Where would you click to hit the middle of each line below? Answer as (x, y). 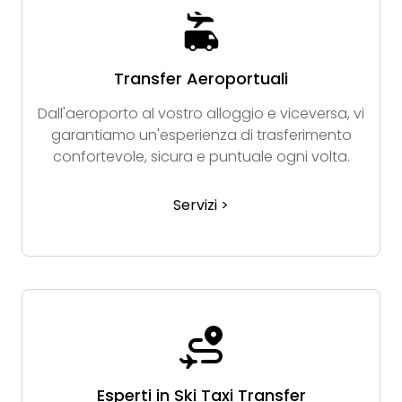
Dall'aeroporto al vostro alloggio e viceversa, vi (201, 114)
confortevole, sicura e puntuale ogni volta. (201, 157)
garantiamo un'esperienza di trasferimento (201, 135)
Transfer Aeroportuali (201, 79)
